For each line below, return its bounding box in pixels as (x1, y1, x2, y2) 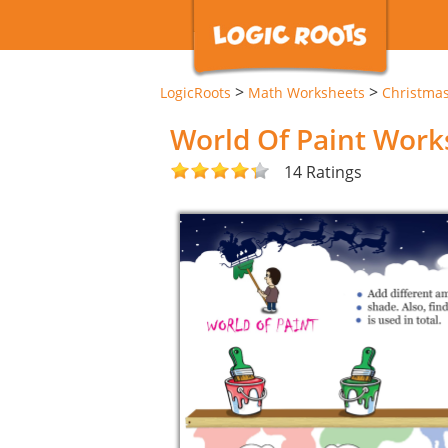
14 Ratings (284, 160, 362, 183)
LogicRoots (160, 83, 231, 102)
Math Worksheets (248, 83, 365, 102)
